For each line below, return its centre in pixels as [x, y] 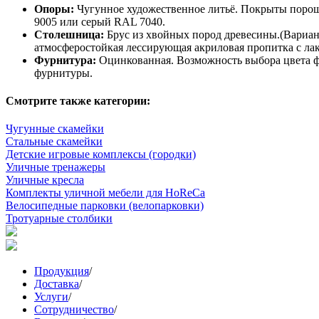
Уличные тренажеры [56, 167]
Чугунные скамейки [55, 129]
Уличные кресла [45, 180]
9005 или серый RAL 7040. [100, 21]
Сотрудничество [74, 310]
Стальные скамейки [54, 142]
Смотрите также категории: [78, 100]
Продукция [62, 271]
